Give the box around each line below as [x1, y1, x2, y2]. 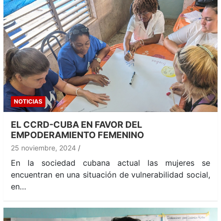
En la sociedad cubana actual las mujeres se [11, 157, 210, 168]
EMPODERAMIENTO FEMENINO [11, 129, 144, 140]
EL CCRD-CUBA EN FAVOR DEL [11, 119, 142, 130]
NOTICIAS [14, 97, 42, 105]
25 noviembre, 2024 [11, 143, 76, 152]
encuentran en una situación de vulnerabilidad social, [11, 169, 210, 180]
